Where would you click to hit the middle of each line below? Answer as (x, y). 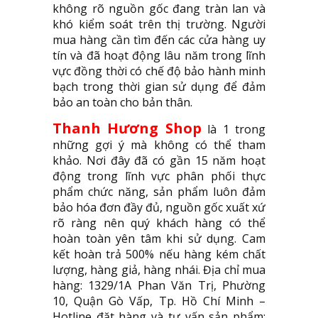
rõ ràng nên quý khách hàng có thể (159, 223)
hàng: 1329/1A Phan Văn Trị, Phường (159, 286)
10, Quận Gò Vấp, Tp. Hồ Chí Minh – (159, 301)
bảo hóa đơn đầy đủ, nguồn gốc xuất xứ (159, 208)
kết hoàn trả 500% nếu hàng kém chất (159, 254)
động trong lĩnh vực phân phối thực (159, 176)
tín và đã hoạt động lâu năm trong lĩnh (159, 56)
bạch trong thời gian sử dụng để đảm (159, 87)
